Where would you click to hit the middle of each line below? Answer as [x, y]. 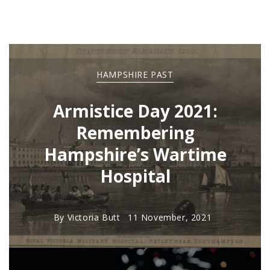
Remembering [135, 133]
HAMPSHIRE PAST [135, 74]
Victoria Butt [94, 217]
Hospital [135, 176]
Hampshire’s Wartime [135, 154]
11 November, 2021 [170, 217]
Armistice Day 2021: [135, 111]
